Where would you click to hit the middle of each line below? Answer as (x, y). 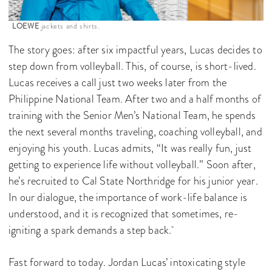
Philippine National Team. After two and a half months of (135, 99)
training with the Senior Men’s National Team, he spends (132, 116)
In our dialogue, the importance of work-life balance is (128, 198)
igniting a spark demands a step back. (92, 230)
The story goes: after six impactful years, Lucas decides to (135, 50)
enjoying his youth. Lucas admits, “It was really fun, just (130, 148)
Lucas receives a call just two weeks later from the (118, 83)
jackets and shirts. (70, 26)
